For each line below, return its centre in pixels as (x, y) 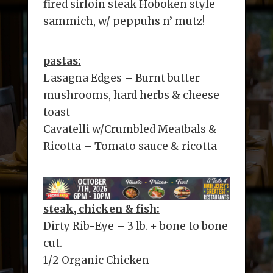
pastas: (62, 61)
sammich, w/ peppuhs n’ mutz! (124, 21)
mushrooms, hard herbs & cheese (131, 95)
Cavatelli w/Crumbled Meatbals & (130, 129)
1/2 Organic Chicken (96, 260)
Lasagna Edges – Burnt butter (121, 78)
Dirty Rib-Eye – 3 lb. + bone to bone (135, 226)
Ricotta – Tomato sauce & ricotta (130, 146)
